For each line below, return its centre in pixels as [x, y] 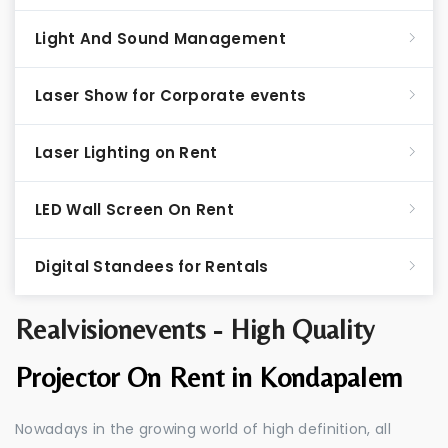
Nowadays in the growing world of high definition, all [203, 429]
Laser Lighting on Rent [126, 152]
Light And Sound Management [160, 38]
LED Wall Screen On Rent [134, 209]
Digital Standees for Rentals [152, 266]
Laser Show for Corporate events [171, 95]
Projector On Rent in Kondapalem [209, 377]
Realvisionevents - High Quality [195, 329]
